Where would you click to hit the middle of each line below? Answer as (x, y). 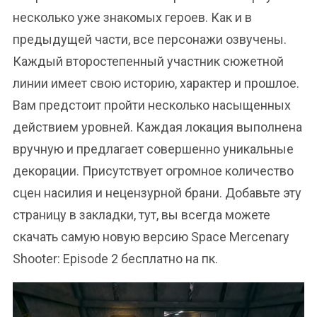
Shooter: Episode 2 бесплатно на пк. (115, 259)
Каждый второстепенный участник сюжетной (148, 61)
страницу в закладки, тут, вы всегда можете (142, 215)
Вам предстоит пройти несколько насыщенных (152, 105)
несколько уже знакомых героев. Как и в (132, 17)
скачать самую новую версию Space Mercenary (151, 237)
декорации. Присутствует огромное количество (153, 171)
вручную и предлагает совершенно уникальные (153, 149)
